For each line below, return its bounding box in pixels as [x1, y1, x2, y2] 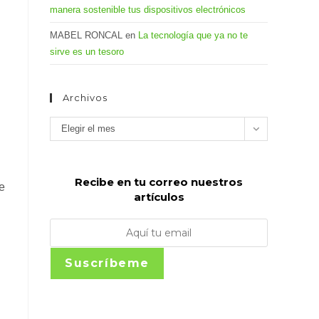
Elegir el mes [61, 123, 115, 134]
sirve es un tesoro [50, 46, 124, 57]
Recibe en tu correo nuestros [75, 175, 243, 189]
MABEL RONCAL [50, 30, 122, 41]
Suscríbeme [65, 256, 150, 270]
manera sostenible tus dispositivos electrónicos [50, 4, 246, 15]
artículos [133, 190, 184, 204]
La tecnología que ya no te [138, 30, 248, 41]
